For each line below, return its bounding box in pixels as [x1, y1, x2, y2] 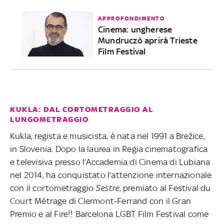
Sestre [95, 182, 119, 193]
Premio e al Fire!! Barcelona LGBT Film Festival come [10, 208, 209, 219]
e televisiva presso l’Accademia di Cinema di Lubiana [10, 156, 210, 167]
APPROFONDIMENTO [97, 14, 165, 22]
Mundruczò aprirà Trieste [97, 35, 197, 45]
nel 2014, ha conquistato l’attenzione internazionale [10, 169, 212, 180]
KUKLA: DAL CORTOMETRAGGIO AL [10, 104, 153, 114]
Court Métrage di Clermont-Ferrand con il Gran [10, 195, 191, 206]
